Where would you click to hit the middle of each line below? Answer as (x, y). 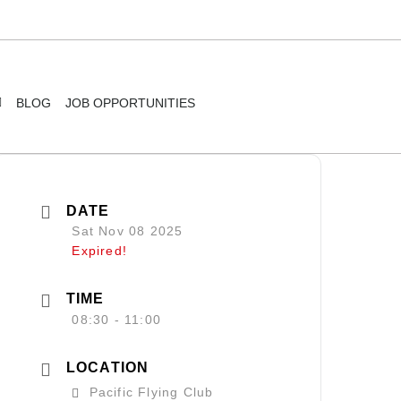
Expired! (99, 251)
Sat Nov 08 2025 (128, 231)
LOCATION (107, 368)
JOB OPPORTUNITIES (130, 103)
